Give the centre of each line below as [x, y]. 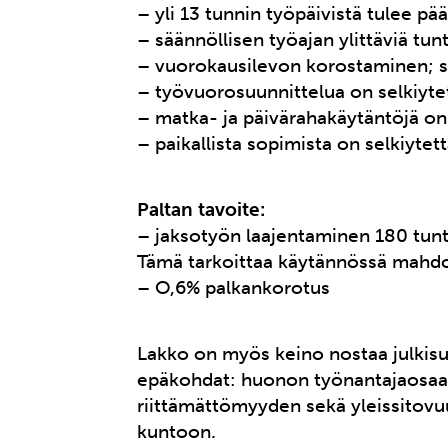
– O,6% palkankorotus [234, 288]
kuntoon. [177, 432]
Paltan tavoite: [201, 210]
